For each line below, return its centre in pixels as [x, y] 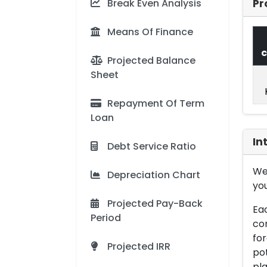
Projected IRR [139, 246]
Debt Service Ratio [152, 146]
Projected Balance [151, 60]
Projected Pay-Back [155, 204]
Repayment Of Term [156, 103]
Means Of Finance [150, 32]
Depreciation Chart [154, 175]
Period [106, 218]
